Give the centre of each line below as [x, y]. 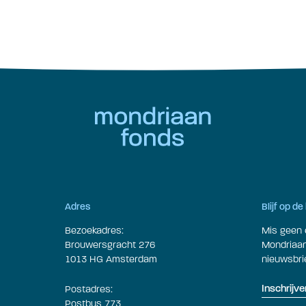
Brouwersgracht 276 [110, 245]
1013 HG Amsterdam [111, 259]
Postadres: [89, 289]
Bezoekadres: [94, 231]
